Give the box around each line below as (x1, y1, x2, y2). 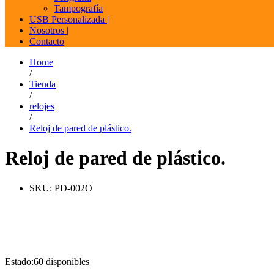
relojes (29, 100, 54, 111)
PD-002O (54, 182, 92, 193)
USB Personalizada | (29, 13, 109, 24)
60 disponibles (34, 256, 89, 267)
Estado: (5, 256, 34, 267)
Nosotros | (29, 24, 68, 35)
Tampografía (54, 2, 103, 13)
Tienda (29, 78, 56, 89)
